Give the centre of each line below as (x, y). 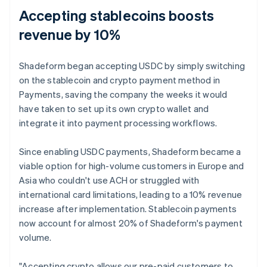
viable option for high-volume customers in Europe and (132, 165)
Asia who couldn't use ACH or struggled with (109, 180)
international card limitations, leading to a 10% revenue (131, 194)
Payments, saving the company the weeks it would (123, 94)
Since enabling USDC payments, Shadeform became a (130, 151)
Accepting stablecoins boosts (117, 15)
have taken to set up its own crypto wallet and (114, 108)
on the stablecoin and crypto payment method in (120, 80)
